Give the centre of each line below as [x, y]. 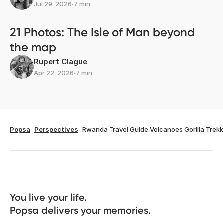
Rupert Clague [60, 62]
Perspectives [56, 130]
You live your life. [50, 197]
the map [33, 47]
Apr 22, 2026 [54, 73]
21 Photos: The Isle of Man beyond [102, 32]
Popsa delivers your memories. [80, 210]
